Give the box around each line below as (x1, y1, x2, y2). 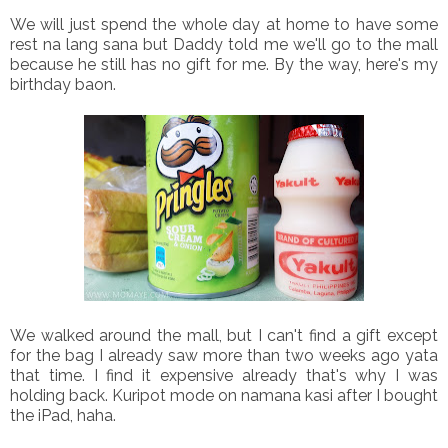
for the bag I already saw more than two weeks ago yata (10, 345, 438, 365)
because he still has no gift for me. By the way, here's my (10, 54, 438, 74)
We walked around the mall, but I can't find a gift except (10, 325, 438, 345)
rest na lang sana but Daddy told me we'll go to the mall (10, 34, 438, 54)
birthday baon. (10, 74, 116, 94)
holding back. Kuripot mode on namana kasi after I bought (10, 385, 438, 405)
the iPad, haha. (10, 405, 116, 425)
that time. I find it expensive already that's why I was (10, 365, 438, 385)
